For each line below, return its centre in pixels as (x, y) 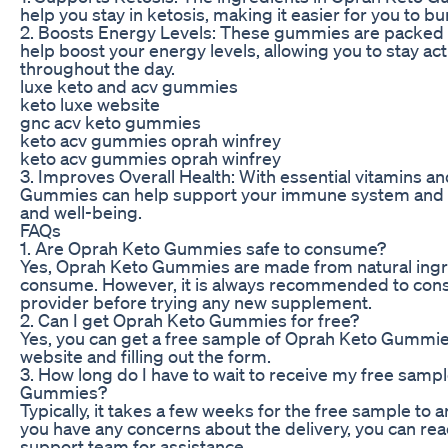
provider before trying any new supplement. (196, 301)
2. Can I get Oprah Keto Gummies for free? (189, 319)
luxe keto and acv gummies (129, 85)
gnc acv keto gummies (110, 121)
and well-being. (81, 211)
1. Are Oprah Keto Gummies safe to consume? (203, 247)
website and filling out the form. (145, 355)
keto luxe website (90, 103)
